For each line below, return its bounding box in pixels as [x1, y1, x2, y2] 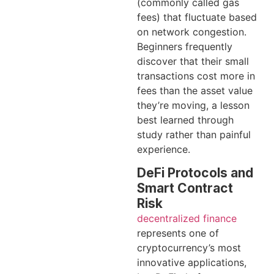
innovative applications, [137, 256, 246, 269]
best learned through [137, 113, 234, 126]
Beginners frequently [137, 40, 232, 53]
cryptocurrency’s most [137, 242, 241, 254]
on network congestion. [137, 25, 246, 38]
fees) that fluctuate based [137, 10, 257, 23]
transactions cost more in [137, 69, 255, 82]
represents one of [137, 227, 219, 240]
